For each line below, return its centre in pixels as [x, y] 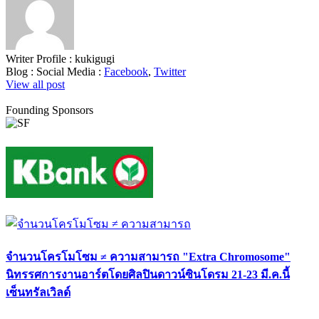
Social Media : [70, 72]
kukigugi [95, 59]
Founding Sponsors [49, 110]
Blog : [21, 72]
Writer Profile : [40, 59]
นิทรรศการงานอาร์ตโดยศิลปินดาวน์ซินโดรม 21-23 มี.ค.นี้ [148, 275]
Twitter [170, 72]
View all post [35, 85]
